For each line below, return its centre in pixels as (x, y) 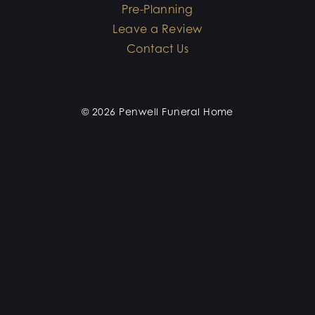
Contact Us (157, 49)
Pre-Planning (157, 9)
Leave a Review (157, 29)
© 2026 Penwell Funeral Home (157, 112)
